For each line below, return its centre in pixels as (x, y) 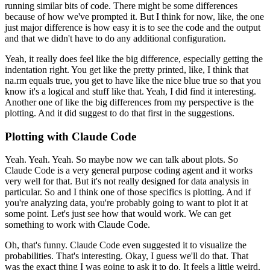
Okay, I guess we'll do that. (177, 256)
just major (24, 28)
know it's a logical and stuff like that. (74, 92)
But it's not (95, 181)
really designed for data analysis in (184, 181)
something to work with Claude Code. (77, 225)
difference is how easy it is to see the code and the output (152, 28)
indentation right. (37, 70)
